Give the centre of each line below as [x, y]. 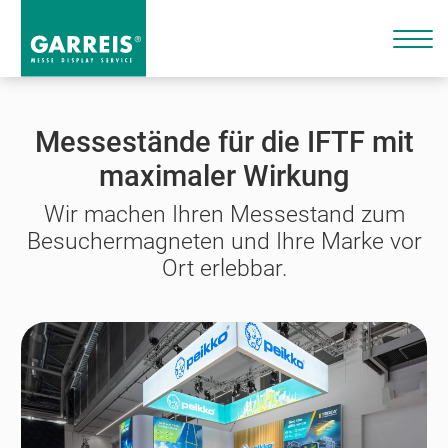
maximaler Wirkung [224, 176]
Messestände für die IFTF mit [224, 142]
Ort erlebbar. [224, 268]
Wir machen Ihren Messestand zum [224, 214]
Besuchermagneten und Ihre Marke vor [224, 241]
